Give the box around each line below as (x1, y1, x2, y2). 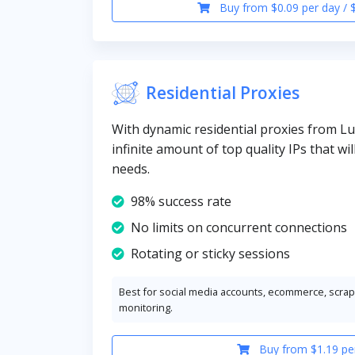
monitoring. (119, 300, 173, 315)
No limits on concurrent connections (131, 218, 347, 236)
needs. (112, 159, 150, 177)
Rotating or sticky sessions (131, 244, 290, 262)
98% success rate (131, 192, 231, 210)
